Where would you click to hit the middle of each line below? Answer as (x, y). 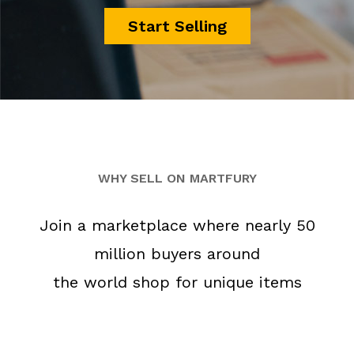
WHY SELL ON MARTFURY (177, 178)
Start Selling (177, 26)
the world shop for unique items (177, 282)
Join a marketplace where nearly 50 (177, 225)
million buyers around (177, 254)
